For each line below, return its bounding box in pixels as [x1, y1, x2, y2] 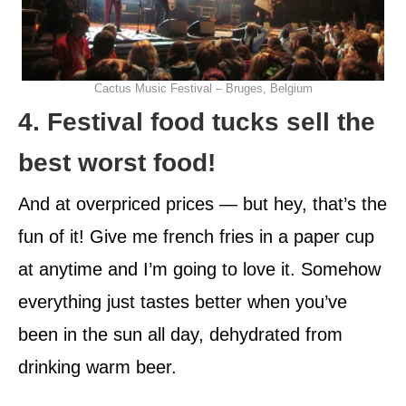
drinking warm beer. [18, 357, 177, 378]
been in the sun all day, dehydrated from [18, 324, 343, 345]
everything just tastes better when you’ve [18, 292, 347, 313]
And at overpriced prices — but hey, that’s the [18, 194, 387, 215]
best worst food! [18, 149, 216, 178]
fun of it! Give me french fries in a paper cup [18, 227, 374, 247]
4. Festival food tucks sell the [18, 108, 375, 137]
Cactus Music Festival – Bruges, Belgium [93, 81, 313, 95]
